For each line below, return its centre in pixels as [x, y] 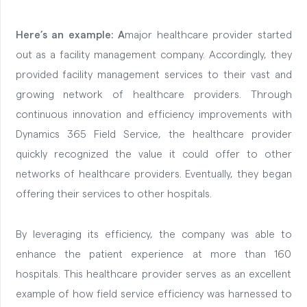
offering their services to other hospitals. [115, 195]
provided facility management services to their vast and [153, 75]
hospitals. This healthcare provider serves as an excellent [153, 275]
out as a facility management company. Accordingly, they [153, 56]
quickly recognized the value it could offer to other [153, 155]
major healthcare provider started [208, 36]
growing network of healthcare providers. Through [153, 95]
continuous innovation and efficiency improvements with [153, 115]
